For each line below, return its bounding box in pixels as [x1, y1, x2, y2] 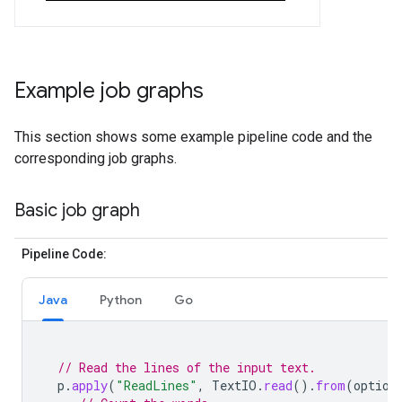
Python [100, 291, 142, 308]
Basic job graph [14, 198, 140, 222]
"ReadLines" [116, 376, 197, 394]
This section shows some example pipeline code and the [14, 127, 372, 145]
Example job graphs [14, 76, 204, 104]
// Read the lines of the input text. [57, 358, 316, 376]
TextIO [212, 376, 257, 394]
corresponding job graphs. [14, 149, 177, 167]
